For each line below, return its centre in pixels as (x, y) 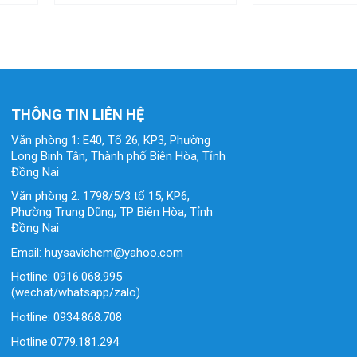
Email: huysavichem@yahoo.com (97, 252)
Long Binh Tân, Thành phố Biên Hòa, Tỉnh (118, 156)
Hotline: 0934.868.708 (67, 317)
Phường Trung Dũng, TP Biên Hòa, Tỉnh (112, 212)
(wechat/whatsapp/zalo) (76, 292)
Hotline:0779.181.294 (65, 341)
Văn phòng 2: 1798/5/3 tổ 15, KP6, (100, 196)
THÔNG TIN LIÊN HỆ (78, 114)
